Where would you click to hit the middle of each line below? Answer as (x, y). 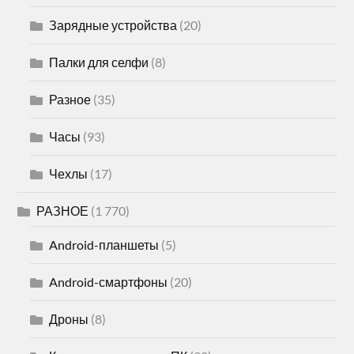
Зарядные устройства (113, 25)
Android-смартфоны (109, 282)
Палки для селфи (99, 62)
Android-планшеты (104, 245)
